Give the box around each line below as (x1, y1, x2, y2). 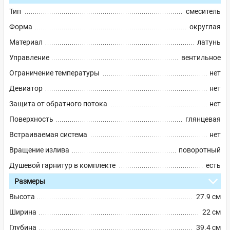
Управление (9, 53, 49, 62)
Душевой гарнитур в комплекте (9, 161, 116, 170)
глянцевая (185, 115, 221, 124)
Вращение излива (9, 146, 69, 155)
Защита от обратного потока (9, 100, 107, 108)
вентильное (181, 53, 221, 62)
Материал (9, 38, 43, 47)
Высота (9, 193, 35, 201)
